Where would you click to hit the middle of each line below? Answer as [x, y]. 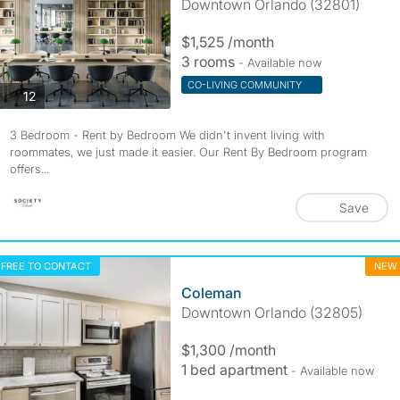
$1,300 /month [228, 350]
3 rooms [209, 62]
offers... [29, 169]
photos [54, 95]
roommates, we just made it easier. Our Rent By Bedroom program [188, 152]
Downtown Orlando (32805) [271, 312]
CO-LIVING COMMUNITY [246, 85]
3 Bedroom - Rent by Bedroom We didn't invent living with [167, 135]
